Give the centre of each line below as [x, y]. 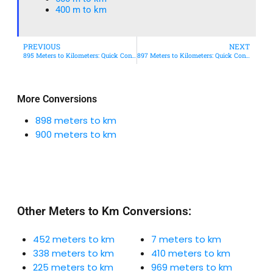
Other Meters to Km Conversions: [104, 211]
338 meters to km [73, 253]
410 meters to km [190, 253]
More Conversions [57, 99]
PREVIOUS [42, 46]
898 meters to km [76, 121]
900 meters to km [76, 135]
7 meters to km [186, 239]
